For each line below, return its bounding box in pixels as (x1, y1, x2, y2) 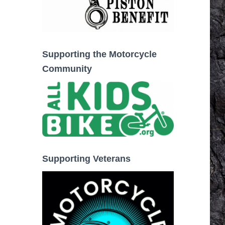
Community (42, 64, 92, 74)
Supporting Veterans (42, 153, 131, 164)
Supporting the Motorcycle (42, 49, 157, 60)
